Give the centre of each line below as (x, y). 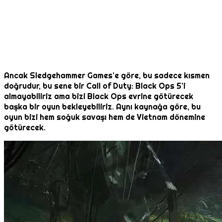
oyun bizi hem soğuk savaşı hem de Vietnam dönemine (105, 117)
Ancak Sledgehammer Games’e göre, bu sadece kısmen (107, 76)
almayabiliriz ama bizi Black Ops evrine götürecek (99, 97)
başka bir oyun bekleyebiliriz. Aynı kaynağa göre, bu (102, 107)
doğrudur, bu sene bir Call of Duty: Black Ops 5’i (95, 86)
